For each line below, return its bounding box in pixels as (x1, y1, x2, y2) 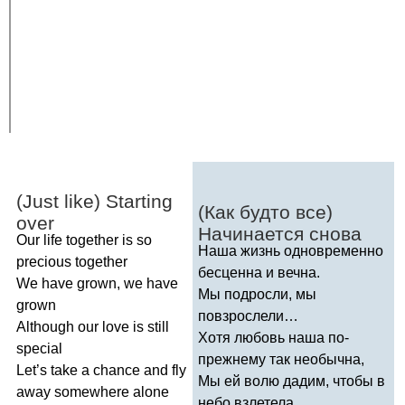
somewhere (54, 383, 129, 400)
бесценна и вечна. (198, 264, 320, 280)
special (16, 340, 62, 356)
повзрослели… (198, 307, 298, 324)
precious (16, 253, 71, 269)
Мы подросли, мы (198, 286, 316, 302)
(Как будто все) (198, 201, 333, 222)
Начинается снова (198, 222, 362, 244)
